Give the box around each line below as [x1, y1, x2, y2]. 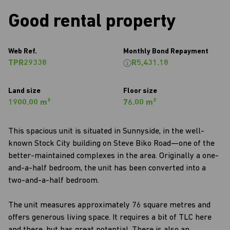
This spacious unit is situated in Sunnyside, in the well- [8, 127, 204, 136]
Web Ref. [8, 48, 37, 55]
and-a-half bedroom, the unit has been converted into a [8, 164, 206, 172]
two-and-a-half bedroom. [8, 177, 99, 185]
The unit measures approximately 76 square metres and [8, 201, 210, 209]
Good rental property [8, 13, 176, 31]
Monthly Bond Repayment [123, 48, 208, 55]
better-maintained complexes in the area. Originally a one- [8, 152, 219, 160]
